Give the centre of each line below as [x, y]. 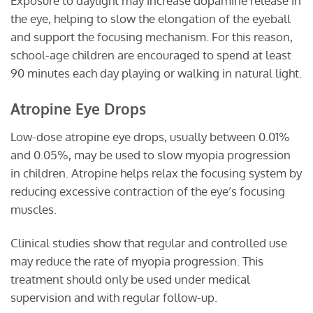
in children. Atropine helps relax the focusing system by [156, 173]
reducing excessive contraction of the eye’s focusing [148, 191]
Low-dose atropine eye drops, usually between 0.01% [150, 136]
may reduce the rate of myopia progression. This [137, 261]
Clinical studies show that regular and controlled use [149, 242]
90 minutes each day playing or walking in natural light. [156, 73]
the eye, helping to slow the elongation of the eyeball [151, 18]
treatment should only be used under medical [130, 279]
